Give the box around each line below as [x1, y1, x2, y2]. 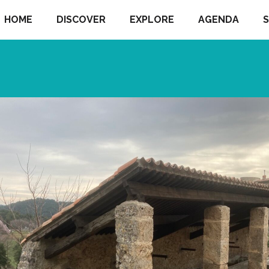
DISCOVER [56, 14, 106, 25]
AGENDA [198, 14, 239, 25]
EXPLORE [130, 14, 174, 25]
